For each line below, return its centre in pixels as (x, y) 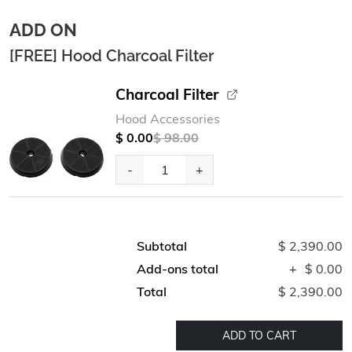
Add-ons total (178, 269)
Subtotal (162, 246)
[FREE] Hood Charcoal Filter (112, 56)
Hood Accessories (168, 119)
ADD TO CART (259, 335)
